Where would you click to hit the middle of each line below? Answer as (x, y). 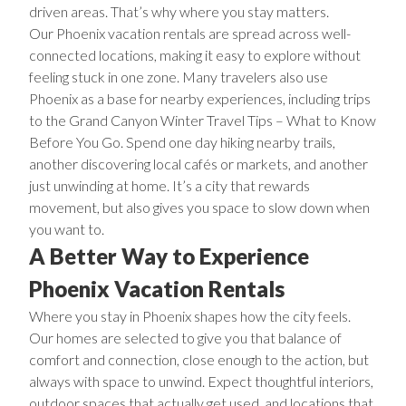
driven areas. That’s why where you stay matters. (179, 11)
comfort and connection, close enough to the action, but (199, 359)
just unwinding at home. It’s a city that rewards (169, 185)
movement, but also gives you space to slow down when (199, 207)
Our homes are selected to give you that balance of (185, 338)
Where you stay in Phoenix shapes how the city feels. (190, 316)
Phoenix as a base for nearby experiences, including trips (200, 98)
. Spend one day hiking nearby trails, (228, 142)
